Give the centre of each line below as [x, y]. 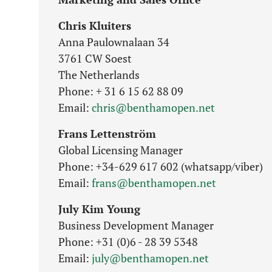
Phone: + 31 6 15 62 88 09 [121, 91]
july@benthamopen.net [150, 258]
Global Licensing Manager [121, 150]
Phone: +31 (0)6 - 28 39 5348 [128, 242]
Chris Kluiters [95, 25]
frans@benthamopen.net [154, 183]
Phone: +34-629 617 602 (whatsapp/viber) [161, 166]
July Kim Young [99, 209]
